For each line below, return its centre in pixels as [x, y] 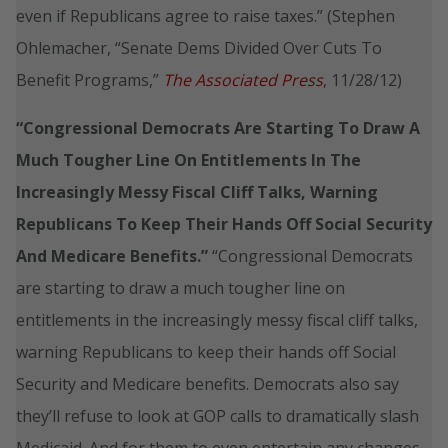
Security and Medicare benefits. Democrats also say [207, 383]
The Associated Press [243, 79]
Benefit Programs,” [89, 79]
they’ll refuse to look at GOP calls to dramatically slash [217, 415]
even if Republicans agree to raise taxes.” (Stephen [205, 15]
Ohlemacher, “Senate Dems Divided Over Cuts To [199, 47]
